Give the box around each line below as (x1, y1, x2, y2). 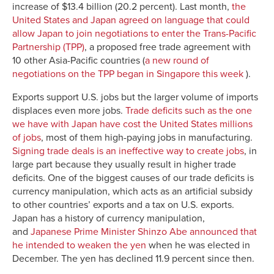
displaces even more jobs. (12, 104, 125, 117)
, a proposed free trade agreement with (84, 40, 251, 53)
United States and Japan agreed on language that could (12, 13, 250, 26)
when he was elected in (146, 239, 250, 251)
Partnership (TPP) (12, 40, 84, 53)
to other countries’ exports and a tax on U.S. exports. (12, 198, 234, 211)
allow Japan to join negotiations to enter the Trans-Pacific (12, 27, 256, 40)
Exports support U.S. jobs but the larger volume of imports (12, 91, 258, 103)
